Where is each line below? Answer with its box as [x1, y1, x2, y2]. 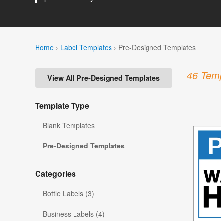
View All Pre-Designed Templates [47, 73, 160, 83]
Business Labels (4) [43, 209, 105, 219]
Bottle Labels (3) [43, 188, 94, 199]
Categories [35, 168, 76, 180]
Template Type [35, 100, 89, 111]
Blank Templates [43, 120, 95, 131]
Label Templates [60, 42, 112, 52]
